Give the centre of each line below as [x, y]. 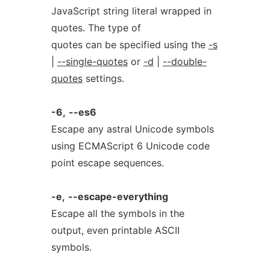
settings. [103, 78]
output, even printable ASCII [115, 230]
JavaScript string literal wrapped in [131, 11]
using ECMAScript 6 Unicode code [130, 146]
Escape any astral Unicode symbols [132, 129]
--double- [184, 61]
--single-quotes [92, 61]
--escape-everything [118, 196]
